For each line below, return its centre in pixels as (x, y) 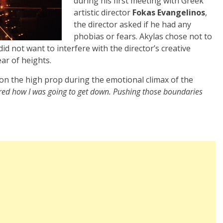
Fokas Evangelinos (169, 13)
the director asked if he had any (132, 25)
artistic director (103, 13)
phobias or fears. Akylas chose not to (143, 37)
